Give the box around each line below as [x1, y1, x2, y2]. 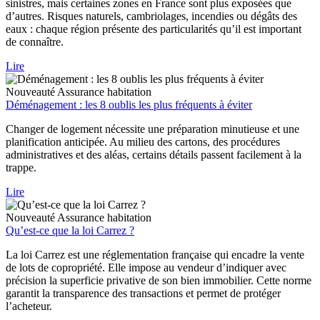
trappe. [6, 161, 36, 174]
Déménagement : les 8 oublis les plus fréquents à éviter [6, 99, 252, 111]
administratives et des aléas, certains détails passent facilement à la [6, 149, 301, 161]
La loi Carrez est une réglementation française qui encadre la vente [6, 249, 304, 261]
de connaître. [6, 36, 64, 49]
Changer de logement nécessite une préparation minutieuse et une [6, 123, 299, 136]
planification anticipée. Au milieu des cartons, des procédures [6, 136, 280, 149]
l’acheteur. [6, 300, 52, 313]
